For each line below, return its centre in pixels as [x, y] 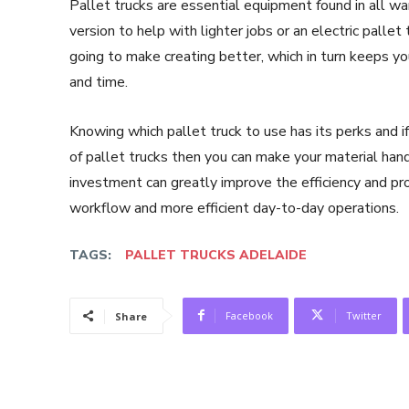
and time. [99, 82]
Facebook [249, 315]
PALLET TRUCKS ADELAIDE [216, 255]
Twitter [364, 315]
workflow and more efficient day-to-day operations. [234, 208]
